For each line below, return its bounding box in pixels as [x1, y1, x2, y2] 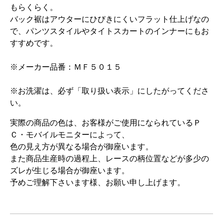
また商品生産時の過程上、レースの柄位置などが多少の [10, 154, 209, 163]
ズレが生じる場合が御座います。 [10, 166, 129, 175]
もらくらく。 [10, 3, 58, 12]
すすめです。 [10, 39, 58, 48]
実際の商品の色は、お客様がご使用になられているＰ [10, 118, 201, 127]
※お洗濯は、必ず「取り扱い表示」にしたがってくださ [10, 87, 209, 96]
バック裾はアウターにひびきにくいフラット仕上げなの [10, 15, 209, 24]
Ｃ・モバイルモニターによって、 [10, 130, 129, 139]
